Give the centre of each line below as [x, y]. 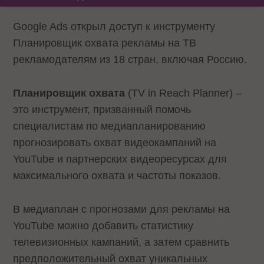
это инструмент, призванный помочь [102, 109]
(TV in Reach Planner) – [184, 93]
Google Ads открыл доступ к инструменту [114, 27]
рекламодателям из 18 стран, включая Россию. [130, 60]
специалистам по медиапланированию [110, 126]
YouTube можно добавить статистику [103, 225]
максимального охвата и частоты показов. [117, 175]
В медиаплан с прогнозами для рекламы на [122, 209]
